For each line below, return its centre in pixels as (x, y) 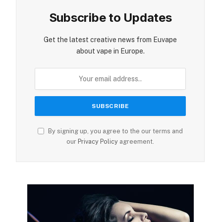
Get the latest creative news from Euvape (111, 40)
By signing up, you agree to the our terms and (115, 131)
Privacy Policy (98, 142)
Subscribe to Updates (110, 18)
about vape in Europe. (110, 51)
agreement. (136, 142)
